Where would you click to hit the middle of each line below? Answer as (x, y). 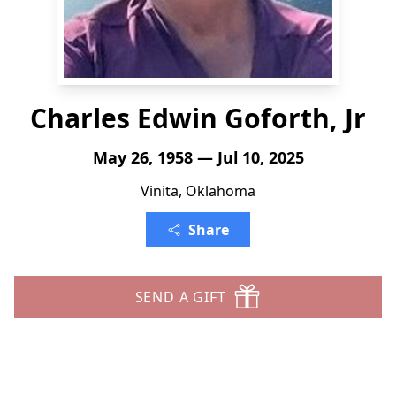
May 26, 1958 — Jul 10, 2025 (198, 157)
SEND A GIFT (180, 297)
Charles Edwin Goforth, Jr (198, 118)
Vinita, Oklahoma (198, 191)
